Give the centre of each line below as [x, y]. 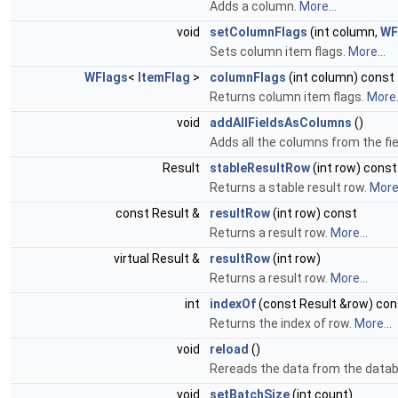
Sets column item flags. [279, 52]
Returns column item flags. [288, 97]
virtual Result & [158, 259]
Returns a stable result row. [290, 187]
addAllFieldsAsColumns [281, 123]
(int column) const [340, 77]
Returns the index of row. [282, 323]
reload [229, 349]
